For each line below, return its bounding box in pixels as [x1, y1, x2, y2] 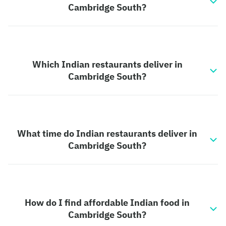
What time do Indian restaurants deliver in [17, 128, 197, 139]
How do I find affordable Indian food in [25, 197, 190, 208]
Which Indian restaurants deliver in [32, 59, 183, 70]
